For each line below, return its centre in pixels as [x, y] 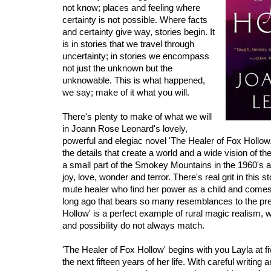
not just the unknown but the [117, 68]
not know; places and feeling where [131, 8]
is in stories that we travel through [128, 44]
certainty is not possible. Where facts [135, 20]
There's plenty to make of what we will [137, 116]
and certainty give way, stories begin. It [139, 32]
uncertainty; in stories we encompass [136, 56]
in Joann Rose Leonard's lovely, [125, 129]
